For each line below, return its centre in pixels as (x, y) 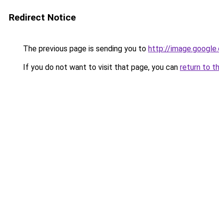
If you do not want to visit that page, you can (100, 67)
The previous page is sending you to (85, 49)
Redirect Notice (42, 17)
